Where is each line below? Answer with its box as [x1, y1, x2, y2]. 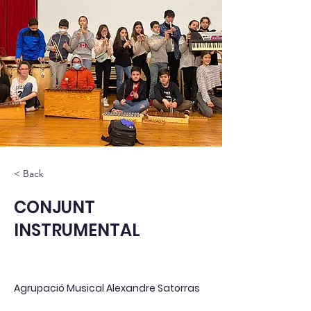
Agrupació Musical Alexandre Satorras [14, 281, 200, 295]
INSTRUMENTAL [14, 219, 140, 242]
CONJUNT [14, 196, 95, 219]
